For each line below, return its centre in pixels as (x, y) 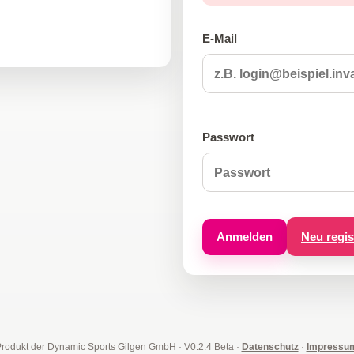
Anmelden (245, 237)
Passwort (228, 137)
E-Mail (220, 38)
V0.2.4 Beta (209, 347)
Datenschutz (270, 347)
